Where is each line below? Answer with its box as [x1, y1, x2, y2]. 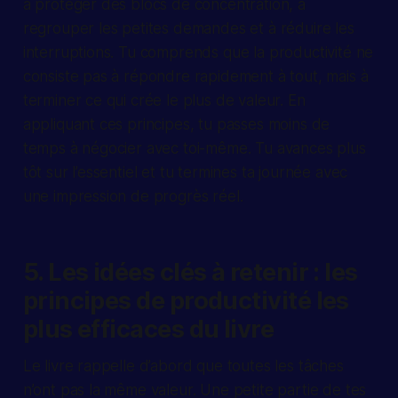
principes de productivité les [22, 286, 349, 316]
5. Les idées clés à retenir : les [22, 258, 358, 288]
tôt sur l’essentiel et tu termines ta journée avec [22, 163, 348, 182]
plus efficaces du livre [22, 314, 275, 345]
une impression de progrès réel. [22, 187, 243, 206]
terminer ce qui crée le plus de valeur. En [22, 92, 306, 110]
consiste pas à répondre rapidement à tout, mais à [22, 68, 369, 86]
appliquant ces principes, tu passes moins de [22, 115, 330, 134]
